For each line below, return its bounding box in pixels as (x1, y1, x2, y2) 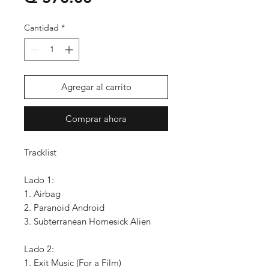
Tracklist (24, 147, 56, 159)
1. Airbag (24, 188, 61, 200)
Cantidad (24, 22, 59, 34)
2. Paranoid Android (24, 202, 104, 214)
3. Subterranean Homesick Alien (24, 216, 151, 228)
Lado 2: (24, 243, 54, 255)
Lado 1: (24, 174, 54, 186)
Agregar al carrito (61, 81, 131, 93)
